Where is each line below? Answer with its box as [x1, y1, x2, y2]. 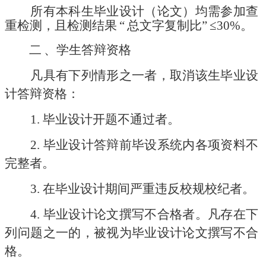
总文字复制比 [127, 18, 202, 33]
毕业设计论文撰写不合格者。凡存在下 [43, 207, 259, 222]
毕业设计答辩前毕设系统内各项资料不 [43, 138, 259, 153]
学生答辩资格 [56, 43, 132, 58]
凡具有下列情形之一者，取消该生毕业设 [30, 68, 259, 83]
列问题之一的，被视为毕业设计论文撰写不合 [5, 226, 259, 240]
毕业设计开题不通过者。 [43, 112, 180, 127]
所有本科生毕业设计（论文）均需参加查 [30, 4, 259, 19]
